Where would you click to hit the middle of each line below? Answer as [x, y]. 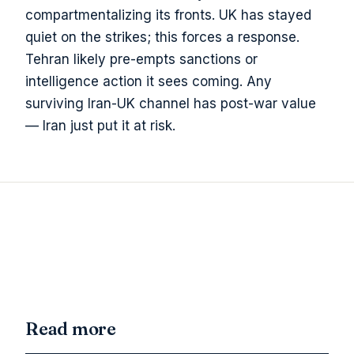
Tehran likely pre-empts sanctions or [141, 59]
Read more [71, 329]
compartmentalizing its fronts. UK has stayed [168, 15]
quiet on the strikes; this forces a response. [162, 37]
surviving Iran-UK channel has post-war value [171, 103]
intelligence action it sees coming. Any [149, 81]
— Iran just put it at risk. [100, 125]
